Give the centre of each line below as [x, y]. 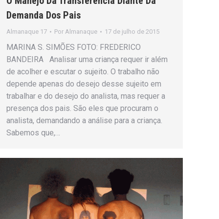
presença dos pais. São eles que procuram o [82, 108]
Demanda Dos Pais [44, 15]
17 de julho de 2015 [132, 31]
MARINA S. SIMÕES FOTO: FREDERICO [74, 47]
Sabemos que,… [33, 132]
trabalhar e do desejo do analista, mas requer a [86, 96]
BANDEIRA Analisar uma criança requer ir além [87, 59]
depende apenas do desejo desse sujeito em [84, 84]
